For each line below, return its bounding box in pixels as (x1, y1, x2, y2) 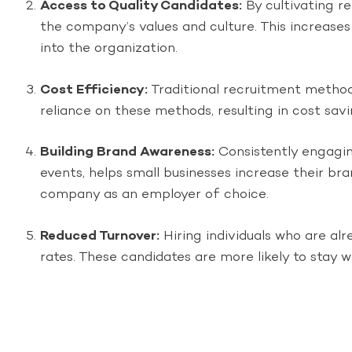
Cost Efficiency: (40, 80, 148, 99)
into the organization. (40, 39, 178, 57)
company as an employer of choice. (40, 185, 269, 203)
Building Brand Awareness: (40, 143, 214, 161)
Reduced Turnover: (40, 226, 159, 245)
